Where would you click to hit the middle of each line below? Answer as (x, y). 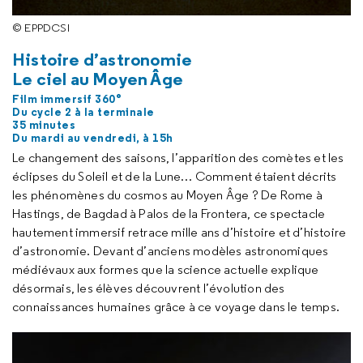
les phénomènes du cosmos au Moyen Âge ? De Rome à (167, 194)
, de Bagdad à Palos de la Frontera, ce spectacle (193, 213)
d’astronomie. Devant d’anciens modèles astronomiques (171, 250)
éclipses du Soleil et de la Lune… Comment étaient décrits (175, 176)
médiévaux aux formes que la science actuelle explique (166, 269)
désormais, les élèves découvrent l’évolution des (149, 288)
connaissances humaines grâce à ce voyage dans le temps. (176, 306)
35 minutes (44, 124)
